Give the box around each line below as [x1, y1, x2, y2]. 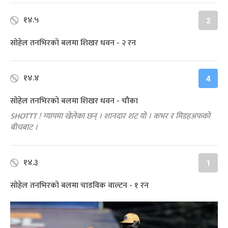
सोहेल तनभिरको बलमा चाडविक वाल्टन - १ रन [10, 178, 149, 192]
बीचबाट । [10, 120, 38, 134]
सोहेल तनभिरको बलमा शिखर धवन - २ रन [10, 36, 136, 50]
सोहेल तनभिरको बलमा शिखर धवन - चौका [10, 94, 138, 108]
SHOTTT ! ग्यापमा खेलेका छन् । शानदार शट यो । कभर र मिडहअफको [10, 109, 210, 123]
